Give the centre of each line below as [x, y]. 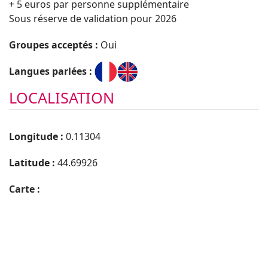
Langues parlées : [52, 71]
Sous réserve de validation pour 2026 [93, 18]
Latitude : [33, 163]
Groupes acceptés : [55, 45]
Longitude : [37, 137]
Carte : [26, 189]
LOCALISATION [62, 98]
